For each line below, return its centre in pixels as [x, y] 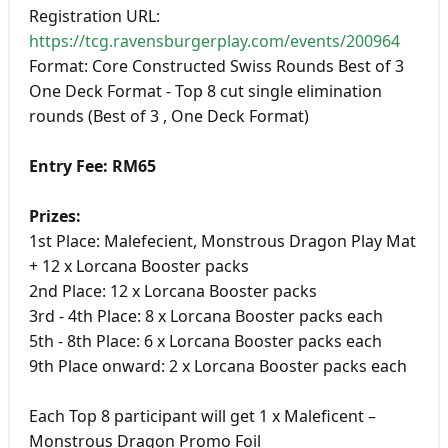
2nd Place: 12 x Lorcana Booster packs [172, 291]
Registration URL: [94, 16]
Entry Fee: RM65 [92, 166]
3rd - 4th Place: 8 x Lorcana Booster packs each [205, 316]
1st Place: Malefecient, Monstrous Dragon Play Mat [222, 241]
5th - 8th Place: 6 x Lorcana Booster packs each [205, 341]
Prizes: [54, 216]
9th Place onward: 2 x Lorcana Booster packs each [217, 366]
